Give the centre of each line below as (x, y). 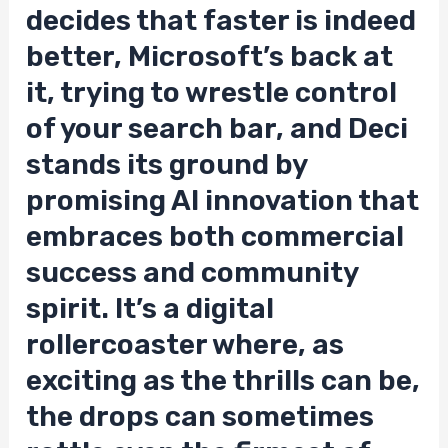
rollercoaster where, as (185, 345)
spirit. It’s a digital (150, 309)
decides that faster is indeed (221, 21)
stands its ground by (167, 165)
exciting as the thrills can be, (223, 381)
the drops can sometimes (200, 417)
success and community (192, 273)
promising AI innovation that (223, 201)
